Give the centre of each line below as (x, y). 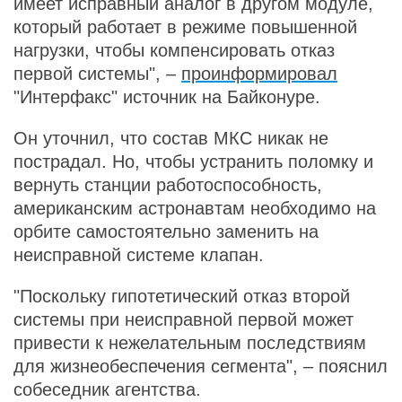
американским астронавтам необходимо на (195, 208)
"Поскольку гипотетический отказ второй (182, 296)
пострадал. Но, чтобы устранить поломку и (193, 162)
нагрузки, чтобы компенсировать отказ (174, 50)
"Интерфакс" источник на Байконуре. (167, 97)
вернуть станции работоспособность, (168, 185)
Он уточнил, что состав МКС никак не (171, 138)
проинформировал (259, 74)
